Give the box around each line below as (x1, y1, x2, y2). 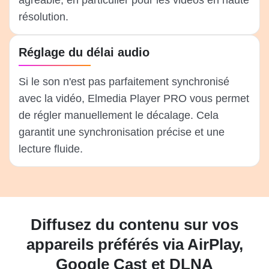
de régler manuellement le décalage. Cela (19, 109, 219, 122)
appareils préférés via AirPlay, (26, 235, 243, 254)
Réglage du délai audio (19, 46, 150, 59)
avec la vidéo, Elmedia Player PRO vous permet (19, 92, 249, 105)
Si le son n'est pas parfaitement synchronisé (19, 76, 229, 88)
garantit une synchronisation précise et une (19, 126, 225, 139)
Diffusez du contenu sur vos (31, 216, 238, 234)
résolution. (19, 11, 68, 23)
